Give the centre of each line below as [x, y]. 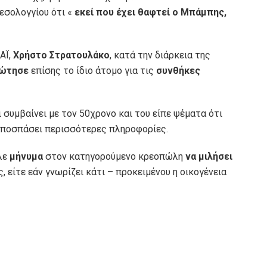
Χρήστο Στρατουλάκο [61, 55]
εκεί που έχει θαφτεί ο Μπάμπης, [150, 13]
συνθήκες [178, 71]
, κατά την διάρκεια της [160, 55]
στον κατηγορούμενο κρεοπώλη [115, 157]
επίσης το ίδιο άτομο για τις [94, 71]
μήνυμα [27, 157]
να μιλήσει [209, 157]
